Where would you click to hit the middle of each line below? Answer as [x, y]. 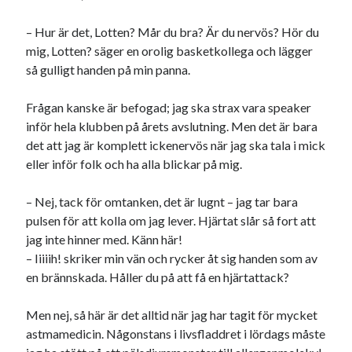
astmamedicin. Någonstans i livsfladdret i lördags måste [176, 334]
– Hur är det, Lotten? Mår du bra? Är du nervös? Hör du [173, 32]
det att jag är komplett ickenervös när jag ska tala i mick [176, 145]
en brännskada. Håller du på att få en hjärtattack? [158, 277]
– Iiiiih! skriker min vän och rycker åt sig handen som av [172, 258]
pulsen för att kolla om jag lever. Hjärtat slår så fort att [171, 221]
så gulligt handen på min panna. [108, 70]
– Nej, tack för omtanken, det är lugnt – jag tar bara [162, 202]
